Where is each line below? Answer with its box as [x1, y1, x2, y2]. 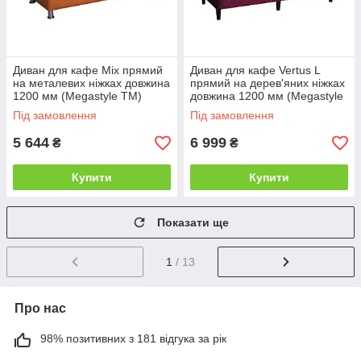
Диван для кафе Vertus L [190, 64, 320, 77]
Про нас [15, 301, 66, 316]
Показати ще [157, 216, 229, 230]
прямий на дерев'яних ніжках [190, 77, 345, 90]
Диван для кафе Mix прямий [13, 64, 163, 77]
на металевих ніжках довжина [13, 77, 170, 90]
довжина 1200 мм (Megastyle [190, 89, 343, 103]
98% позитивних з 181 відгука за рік [40, 332, 226, 346]
